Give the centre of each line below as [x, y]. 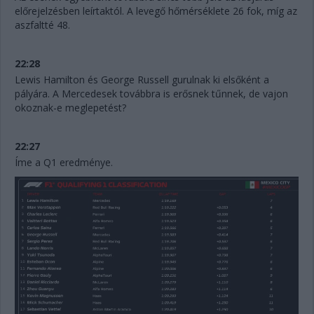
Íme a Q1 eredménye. [65, 162]
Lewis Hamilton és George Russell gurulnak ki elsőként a [142, 79]
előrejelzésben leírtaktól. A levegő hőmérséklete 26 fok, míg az [156, 11]
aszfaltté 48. [44, 25]
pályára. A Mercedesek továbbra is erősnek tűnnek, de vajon [151, 93]
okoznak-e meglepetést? [72, 107]
